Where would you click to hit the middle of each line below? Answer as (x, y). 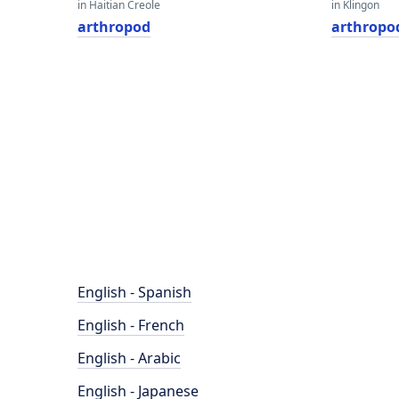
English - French (131, 325)
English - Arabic (129, 358)
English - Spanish (134, 292)
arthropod (114, 27)
